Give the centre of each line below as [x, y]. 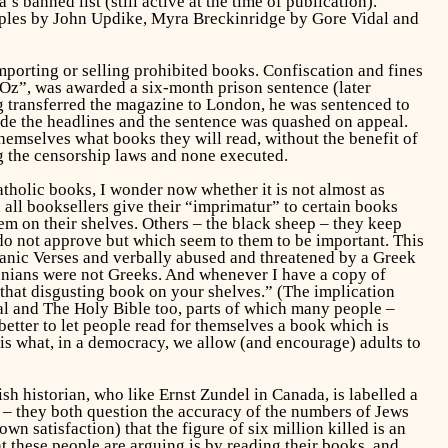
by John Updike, [88, 18]
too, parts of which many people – [272, 309]
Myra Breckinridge [218, 18]
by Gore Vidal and [352, 18]
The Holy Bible [96, 309]
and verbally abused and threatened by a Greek [247, 258]
